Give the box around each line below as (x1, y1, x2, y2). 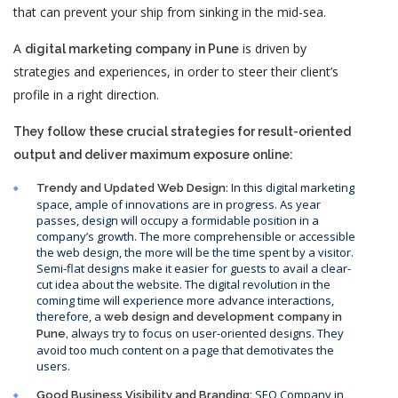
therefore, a (36, 307, 101, 324)
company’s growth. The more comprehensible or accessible (36, 227, 355, 244)
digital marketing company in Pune (25, 41, 239, 56)
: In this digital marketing (226, 179, 354, 195)
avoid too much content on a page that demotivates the (36, 341, 334, 358)
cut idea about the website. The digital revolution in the (36, 275, 330, 292)
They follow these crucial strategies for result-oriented (13, 123, 351, 139)
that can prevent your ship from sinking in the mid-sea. (13, 3, 326, 20)
